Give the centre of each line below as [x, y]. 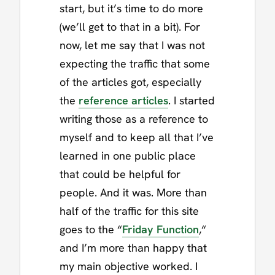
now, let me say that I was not [132, 45]
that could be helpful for [120, 174]
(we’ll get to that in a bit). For [130, 27]
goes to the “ [91, 229]
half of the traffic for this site [129, 211]
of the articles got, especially [130, 82]
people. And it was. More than [133, 192]
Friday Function [161, 229]
